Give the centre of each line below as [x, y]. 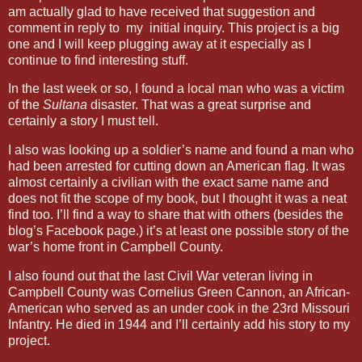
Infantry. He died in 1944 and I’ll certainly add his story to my [179, 325]
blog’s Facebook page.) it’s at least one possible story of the [179, 231]
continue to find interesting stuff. [98, 60]
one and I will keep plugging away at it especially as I [160, 44]
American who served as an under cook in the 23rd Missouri [179, 309]
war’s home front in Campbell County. [117, 247]
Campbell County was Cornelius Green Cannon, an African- [179, 293]
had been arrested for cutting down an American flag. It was [177, 166]
